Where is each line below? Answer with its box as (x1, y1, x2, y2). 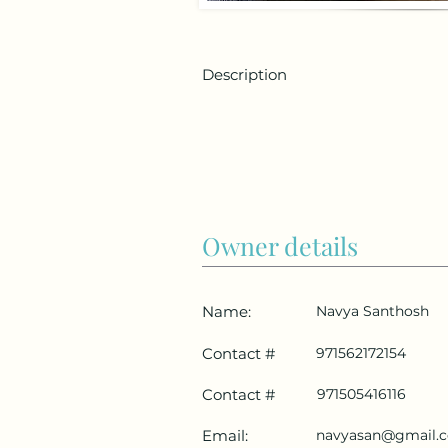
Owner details (202, 229, 358, 263)
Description (202, 65, 287, 85)
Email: (202, 426, 248, 446)
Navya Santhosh (316, 302, 429, 321)
